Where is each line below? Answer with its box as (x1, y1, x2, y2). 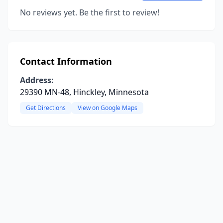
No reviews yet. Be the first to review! (20, 7, 159, 18)
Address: (20, 75, 54, 86)
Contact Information (20, 55, 112, 67)
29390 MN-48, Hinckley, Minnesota (20, 87, 149, 98)
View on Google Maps (78, 104, 137, 112)
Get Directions (26, 104, 66, 112)
